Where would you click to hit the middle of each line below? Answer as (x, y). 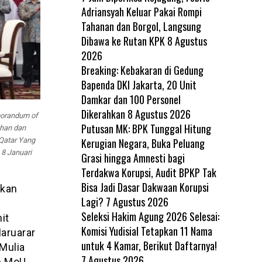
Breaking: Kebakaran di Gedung (142, 70)
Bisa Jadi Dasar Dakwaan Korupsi (145, 187)
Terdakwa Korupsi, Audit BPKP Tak (149, 173)
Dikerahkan (103, 114)
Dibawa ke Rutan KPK (123, 41)
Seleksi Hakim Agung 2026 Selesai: (150, 216)
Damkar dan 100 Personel (131, 99)
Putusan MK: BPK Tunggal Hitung (146, 129)
